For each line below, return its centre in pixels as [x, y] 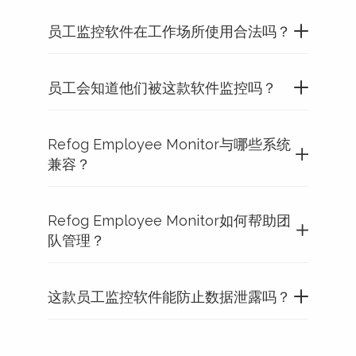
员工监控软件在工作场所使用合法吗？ [169, 31]
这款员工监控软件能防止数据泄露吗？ [169, 296]
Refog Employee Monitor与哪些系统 [169, 144]
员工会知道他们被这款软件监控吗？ [162, 87]
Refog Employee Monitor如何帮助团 [169, 220]
